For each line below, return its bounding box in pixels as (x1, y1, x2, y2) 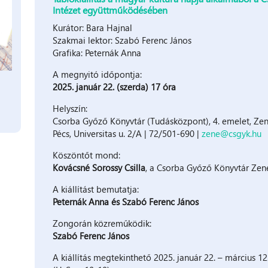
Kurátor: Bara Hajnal (52, 21, 132, 33)
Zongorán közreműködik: (52, 217, 151, 229)
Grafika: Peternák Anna (52, 46, 141, 59)
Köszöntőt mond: (52, 148, 120, 161)
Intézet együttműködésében (52, 3, 167, 16)
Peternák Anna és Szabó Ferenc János (52, 195, 199, 208)
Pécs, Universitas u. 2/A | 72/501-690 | (52, 127, 202, 139)
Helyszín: (52, 102, 87, 114)
